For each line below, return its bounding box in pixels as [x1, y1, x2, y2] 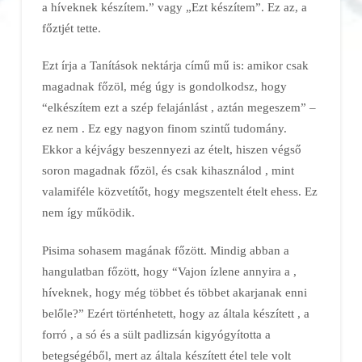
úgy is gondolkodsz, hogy [154, 79, 287, 94]
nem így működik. [41, 205, 135, 220]
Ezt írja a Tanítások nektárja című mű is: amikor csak [41, 58, 309, 73]
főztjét [41, 21, 77, 36]
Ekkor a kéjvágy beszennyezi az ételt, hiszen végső [41, 142, 301, 157]
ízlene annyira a [209, 263, 293, 278]
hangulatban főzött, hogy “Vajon [41, 263, 210, 278]
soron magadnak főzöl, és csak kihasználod [41, 163, 265, 178]
